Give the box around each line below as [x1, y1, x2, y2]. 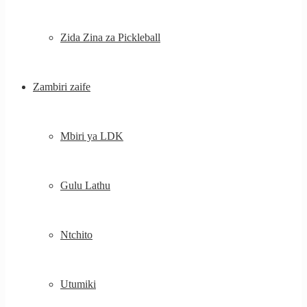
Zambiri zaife [33, 81, 90, 93]
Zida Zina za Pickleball [60, 32, 160, 43]
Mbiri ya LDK [60, 130, 123, 142]
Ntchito [60, 229, 93, 241]
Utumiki [60, 278, 96, 290]
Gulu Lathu [60, 180, 110, 191]
